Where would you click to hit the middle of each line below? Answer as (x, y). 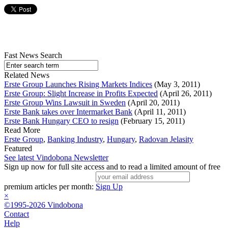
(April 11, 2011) (159, 112)
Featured (18, 149)
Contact (17, 214)
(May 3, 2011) (176, 84)
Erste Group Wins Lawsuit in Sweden (65, 103)
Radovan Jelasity (166, 139)
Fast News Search (33, 55)
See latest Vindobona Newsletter (56, 158)
